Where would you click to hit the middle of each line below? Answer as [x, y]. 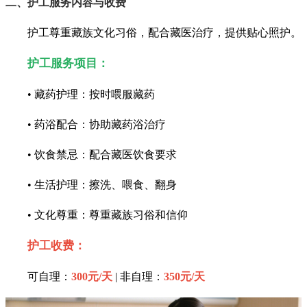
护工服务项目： [68, 64]
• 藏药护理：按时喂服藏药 [91, 95]
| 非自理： [138, 277]
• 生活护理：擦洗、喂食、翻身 [102, 185]
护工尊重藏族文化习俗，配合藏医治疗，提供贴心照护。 [164, 33]
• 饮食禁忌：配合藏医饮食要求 [102, 155]
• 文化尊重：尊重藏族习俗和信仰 [108, 215]
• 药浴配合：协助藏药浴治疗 [97, 125]
